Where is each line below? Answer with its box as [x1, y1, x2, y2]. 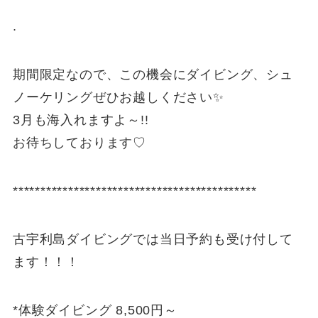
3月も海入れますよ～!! [12, 113, 149, 128]
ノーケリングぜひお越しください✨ [12, 90, 224, 105]
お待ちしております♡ [12, 136, 146, 150]
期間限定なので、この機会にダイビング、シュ [12, 67, 293, 82]
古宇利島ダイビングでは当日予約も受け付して [12, 231, 293, 246]
